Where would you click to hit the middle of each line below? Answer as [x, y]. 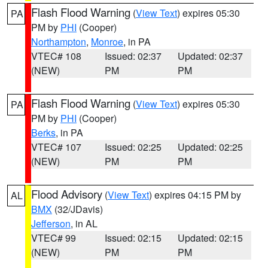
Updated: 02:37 [211, 56]
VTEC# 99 [54, 238]
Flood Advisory [67, 194]
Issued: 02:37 [133, 56]
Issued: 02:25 [133, 147]
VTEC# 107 [56, 147]
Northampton [59, 42]
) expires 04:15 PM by [195, 195]
